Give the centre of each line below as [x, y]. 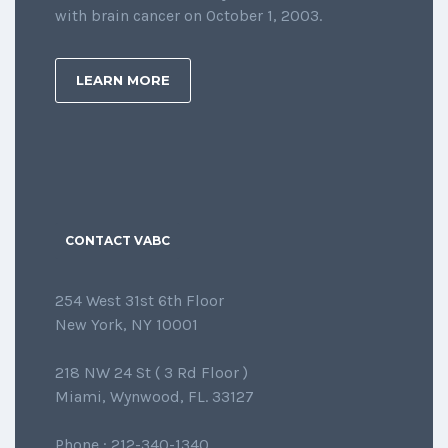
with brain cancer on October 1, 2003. [188, 16]
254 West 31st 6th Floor [139, 301]
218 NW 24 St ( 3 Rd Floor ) [151, 373]
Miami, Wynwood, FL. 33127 [154, 397]
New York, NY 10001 [126, 325]
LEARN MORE [123, 80]
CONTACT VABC [117, 241]
